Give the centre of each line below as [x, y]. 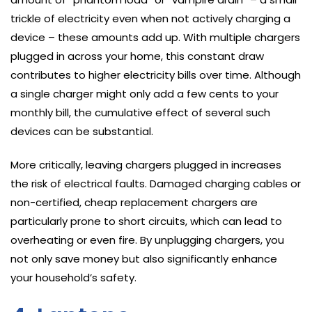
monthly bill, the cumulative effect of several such [140, 112]
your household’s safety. [73, 277]
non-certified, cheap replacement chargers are [134, 202]
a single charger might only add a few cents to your [145, 93]
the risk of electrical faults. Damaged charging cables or [156, 183]
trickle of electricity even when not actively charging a [150, 18]
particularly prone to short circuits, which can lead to [146, 221]
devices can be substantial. [82, 131]
